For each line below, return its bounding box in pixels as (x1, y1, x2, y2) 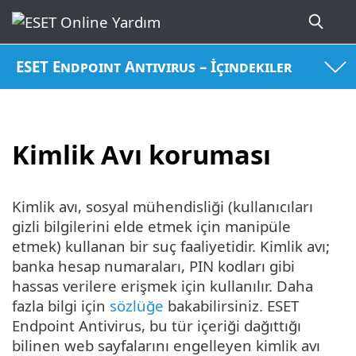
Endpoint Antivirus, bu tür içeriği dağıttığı (12, 315, 301, 336)
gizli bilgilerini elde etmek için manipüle (12, 216, 291, 237)
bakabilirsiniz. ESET (164, 296, 299, 316)
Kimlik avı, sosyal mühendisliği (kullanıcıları (12, 196, 313, 217)
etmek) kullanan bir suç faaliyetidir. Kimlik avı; (12, 236, 330, 257)
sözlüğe (110, 296, 164, 316)
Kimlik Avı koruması (12, 136, 271, 172)
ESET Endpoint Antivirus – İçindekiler (16, 56, 292, 77)
